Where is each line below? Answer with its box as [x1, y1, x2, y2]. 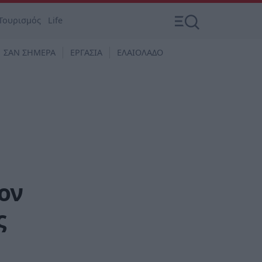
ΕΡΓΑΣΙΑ [70, 47, 102, 58]
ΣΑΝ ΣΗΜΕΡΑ [4, 47, 56, 58]
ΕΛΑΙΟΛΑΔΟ [117, 47, 163, 58]
